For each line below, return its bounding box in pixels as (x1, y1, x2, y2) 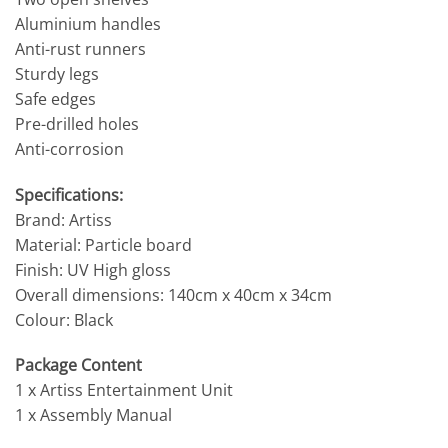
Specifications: (15, 183, 123, 206)
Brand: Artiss (15, 208, 112, 231)
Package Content (15, 354, 142, 377)
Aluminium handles (15, 12, 161, 35)
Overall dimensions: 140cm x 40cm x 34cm (15, 283, 332, 306)
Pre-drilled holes (15, 112, 139, 135)
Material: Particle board (15, 233, 192, 256)
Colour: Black (15, 308, 113, 331)
